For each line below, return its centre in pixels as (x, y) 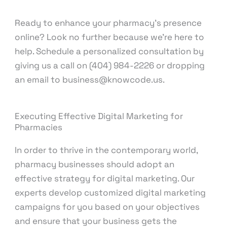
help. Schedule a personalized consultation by (109, 51)
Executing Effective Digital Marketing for (99, 116)
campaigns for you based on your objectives (107, 207)
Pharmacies (39, 127)
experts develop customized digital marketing (110, 193)
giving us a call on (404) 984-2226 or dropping (110, 65)
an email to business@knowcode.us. (90, 79)
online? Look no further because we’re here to (110, 37)
